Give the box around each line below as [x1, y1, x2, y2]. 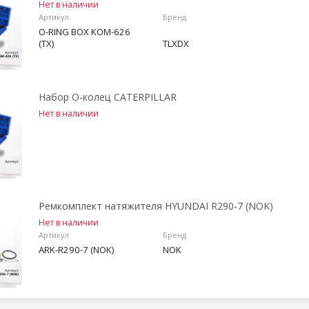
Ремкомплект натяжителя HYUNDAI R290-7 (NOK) [39, 199, 273, 212]
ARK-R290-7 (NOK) [39, 243, 114, 256]
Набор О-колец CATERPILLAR [39, 90, 177, 103]
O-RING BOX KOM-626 [39, 26, 130, 38]
